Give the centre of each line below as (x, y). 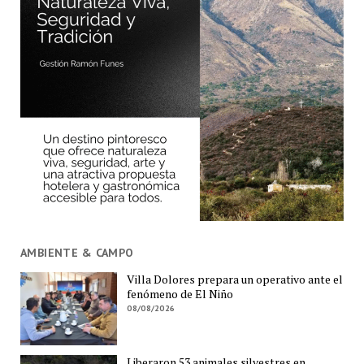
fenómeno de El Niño (180, 294)
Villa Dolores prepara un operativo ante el (235, 279)
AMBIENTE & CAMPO (77, 252)
